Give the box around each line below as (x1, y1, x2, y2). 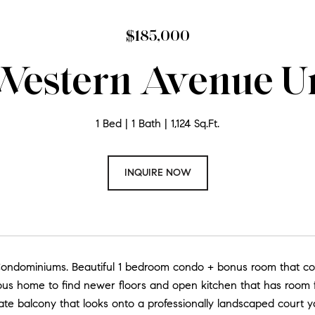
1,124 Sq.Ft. (171, 117, 219, 130)
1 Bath (131, 117, 161, 130)
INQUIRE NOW (124, 167, 191, 179)
